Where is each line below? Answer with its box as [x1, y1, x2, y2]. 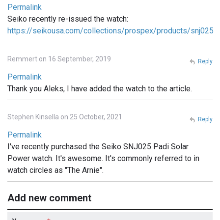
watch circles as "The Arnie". [7, 165, 104, 175]
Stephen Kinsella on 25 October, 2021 [7, 112, 122, 121]
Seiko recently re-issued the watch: [7, 14, 128, 24]
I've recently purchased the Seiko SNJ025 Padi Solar [7, 141, 189, 151]
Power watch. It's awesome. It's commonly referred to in [7, 153, 199, 163]
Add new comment [7, 192, 91, 204]
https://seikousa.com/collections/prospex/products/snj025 [7, 26, 214, 35]
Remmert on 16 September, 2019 [7, 55, 111, 63]
